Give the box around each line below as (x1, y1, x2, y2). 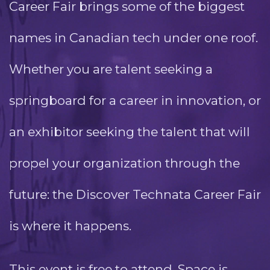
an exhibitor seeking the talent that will (9, 124, 250, 139)
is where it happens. (9, 218, 131, 233)
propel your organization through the (9, 155, 240, 171)
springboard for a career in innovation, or (9, 93, 261, 108)
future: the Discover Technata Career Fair (9, 187, 261, 202)
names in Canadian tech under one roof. (9, 30, 258, 45)
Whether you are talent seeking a (9, 61, 213, 77)
